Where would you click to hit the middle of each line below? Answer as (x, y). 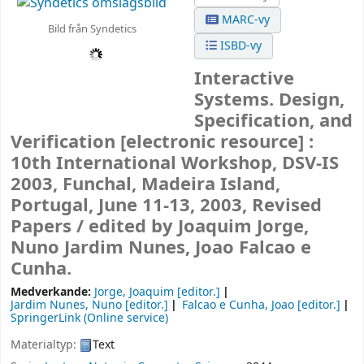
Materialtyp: (45, 344)
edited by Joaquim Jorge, (199, 227)
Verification (65, 143)
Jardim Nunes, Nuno (66, 305)
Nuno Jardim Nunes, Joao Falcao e (161, 248)
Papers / (50, 227)
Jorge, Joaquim (134, 292)
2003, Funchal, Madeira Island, (145, 185)
